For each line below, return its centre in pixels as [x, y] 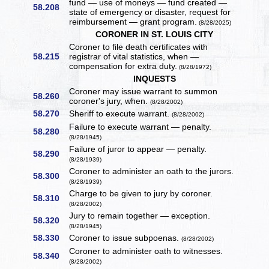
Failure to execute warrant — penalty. [141, 127]
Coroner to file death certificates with [139, 47]
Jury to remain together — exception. [140, 216]
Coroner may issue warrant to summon [144, 92]
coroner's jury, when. [110, 101]
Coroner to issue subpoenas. [125, 238]
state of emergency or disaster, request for [150, 12]
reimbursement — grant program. [133, 22]
